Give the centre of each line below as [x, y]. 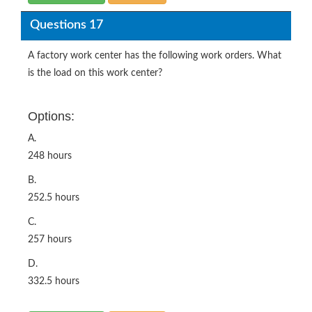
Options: [51, 116]
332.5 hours [54, 281]
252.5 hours [54, 197]
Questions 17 [66, 25]
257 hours [50, 239]
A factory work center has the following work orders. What [155, 55]
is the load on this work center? [95, 73]
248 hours [50, 156]
